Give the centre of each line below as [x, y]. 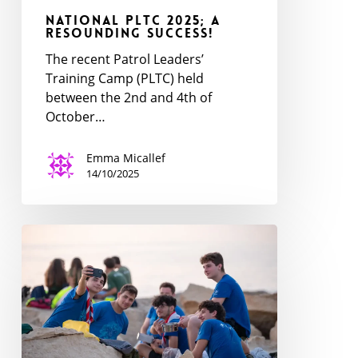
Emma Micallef [125, 157]
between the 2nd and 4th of [128, 97]
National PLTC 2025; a [133, 20]
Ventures [48, 233]
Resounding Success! [129, 33]
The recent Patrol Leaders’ [124, 59]
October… [75, 116]
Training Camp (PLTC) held [124, 78]
